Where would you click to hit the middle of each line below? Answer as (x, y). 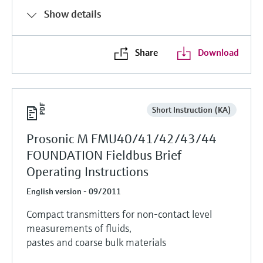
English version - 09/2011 (74, 191)
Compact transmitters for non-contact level (119, 214)
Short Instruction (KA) (191, 109)
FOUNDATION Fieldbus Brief (104, 155)
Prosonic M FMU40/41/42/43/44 (122, 139)
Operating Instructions (87, 171)
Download (218, 52)
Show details (73, 14)
